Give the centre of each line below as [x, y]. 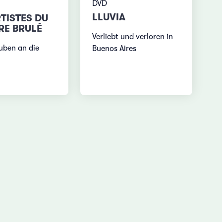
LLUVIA [109, 17]
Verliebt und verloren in [133, 37]
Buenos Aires [114, 49]
